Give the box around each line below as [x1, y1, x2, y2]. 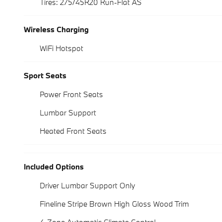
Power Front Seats [40, 89, 103, 99]
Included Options [24, 161, 84, 171]
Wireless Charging [24, 24, 89, 34]
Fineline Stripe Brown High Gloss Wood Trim [40, 198, 189, 209]
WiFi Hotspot [40, 43, 83, 53]
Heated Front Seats [40, 125, 107, 136]
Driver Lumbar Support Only [40, 180, 135, 190]
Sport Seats [24, 70, 66, 80]
